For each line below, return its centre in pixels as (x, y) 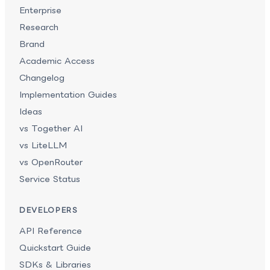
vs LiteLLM (43, 145)
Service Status (50, 179)
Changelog (42, 78)
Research (39, 27)
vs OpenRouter (51, 162)
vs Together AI (51, 128)
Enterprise (40, 10)
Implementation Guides (68, 95)
